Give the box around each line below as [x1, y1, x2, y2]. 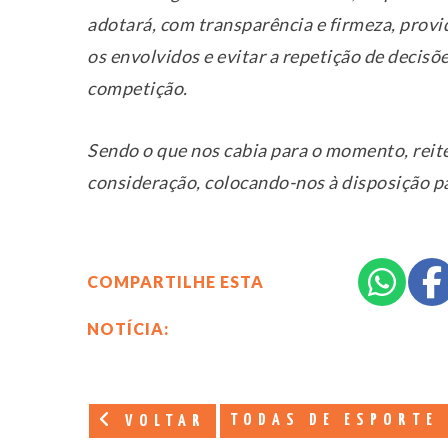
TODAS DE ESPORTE [230, 411, 438, 429]
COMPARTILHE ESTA [87, 271, 264, 291]
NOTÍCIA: [87, 318, 169, 338]
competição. [87, 76, 188, 99]
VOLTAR [116, 412, 206, 430]
